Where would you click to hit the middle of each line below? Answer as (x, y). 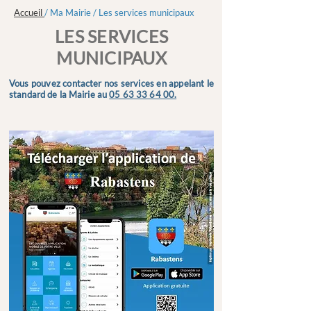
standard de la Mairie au (59, 94)
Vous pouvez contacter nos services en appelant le (111, 83)
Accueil (28, 12)
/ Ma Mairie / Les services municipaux (119, 12)
